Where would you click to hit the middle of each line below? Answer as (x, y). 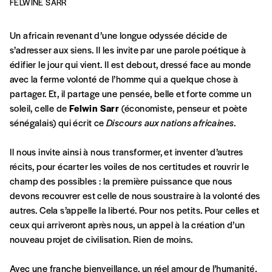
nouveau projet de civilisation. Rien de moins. (101, 239)
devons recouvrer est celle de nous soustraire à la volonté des (135, 195)
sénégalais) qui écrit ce (58, 123)
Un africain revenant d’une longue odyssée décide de (119, 35)
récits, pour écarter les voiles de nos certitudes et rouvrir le (130, 166)
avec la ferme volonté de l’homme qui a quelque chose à (124, 79)
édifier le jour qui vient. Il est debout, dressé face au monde (131, 64)
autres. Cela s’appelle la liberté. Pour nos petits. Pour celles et (135, 210)
